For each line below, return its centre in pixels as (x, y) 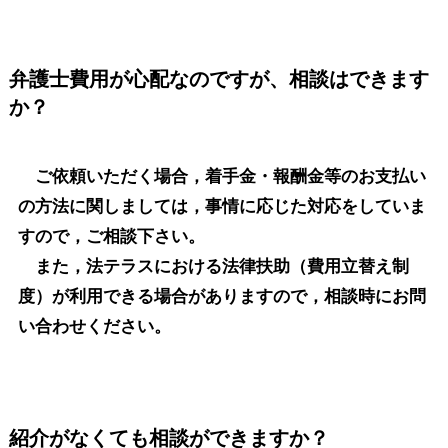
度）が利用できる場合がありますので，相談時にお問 (221, 297)
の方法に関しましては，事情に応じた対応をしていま (221, 207)
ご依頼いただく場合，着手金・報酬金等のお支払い (221, 177)
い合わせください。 (94, 327)
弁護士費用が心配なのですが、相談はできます (218, 79)
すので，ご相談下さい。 (111, 237)
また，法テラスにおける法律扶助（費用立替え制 (213, 267)
